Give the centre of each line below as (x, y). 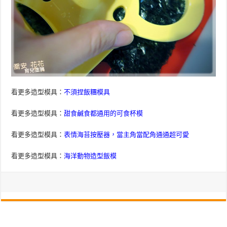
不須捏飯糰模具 (87, 92)
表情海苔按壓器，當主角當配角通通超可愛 (127, 135)
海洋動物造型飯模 (90, 156)
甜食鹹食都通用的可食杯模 (104, 113)
